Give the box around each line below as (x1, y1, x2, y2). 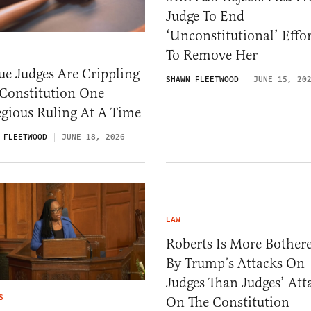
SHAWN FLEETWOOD (166, 73, 239, 85)
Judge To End (166, 7, 244, 25)
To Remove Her (166, 46, 258, 64)
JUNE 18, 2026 (62, 131, 125, 144)
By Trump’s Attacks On (166, 255, 305, 273)
